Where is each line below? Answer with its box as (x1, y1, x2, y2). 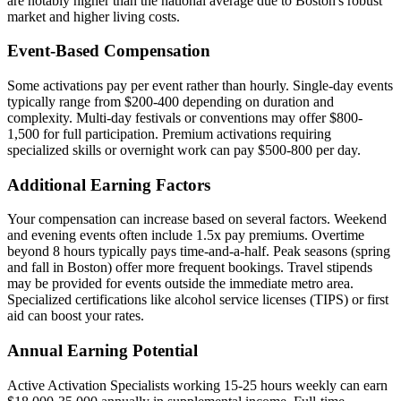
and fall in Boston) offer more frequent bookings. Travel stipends (7, 260, 372, 276)
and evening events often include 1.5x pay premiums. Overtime (7, 227, 364, 243)
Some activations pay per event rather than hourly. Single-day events (7, 77, 393, 93)
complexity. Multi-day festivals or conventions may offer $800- (7, 109, 363, 125)
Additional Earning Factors (7, 175, 210, 194)
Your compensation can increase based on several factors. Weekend (7, 211, 387, 227)
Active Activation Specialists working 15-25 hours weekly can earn (7, 377, 388, 393)
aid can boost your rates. (7, 308, 144, 324)
